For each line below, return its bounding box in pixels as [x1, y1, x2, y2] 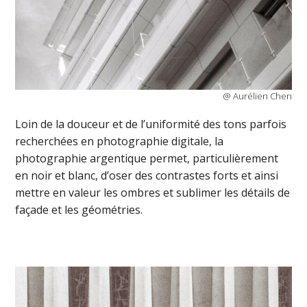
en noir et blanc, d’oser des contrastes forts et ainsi [15, 168, 279, 184]
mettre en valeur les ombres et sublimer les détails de [15, 185, 291, 201]
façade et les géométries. [15, 202, 143, 218]
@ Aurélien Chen [222, 90, 292, 103]
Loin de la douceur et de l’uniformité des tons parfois [15, 116, 287, 132]
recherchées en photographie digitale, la [15, 134, 224, 149]
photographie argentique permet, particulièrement [15, 151, 279, 167]
